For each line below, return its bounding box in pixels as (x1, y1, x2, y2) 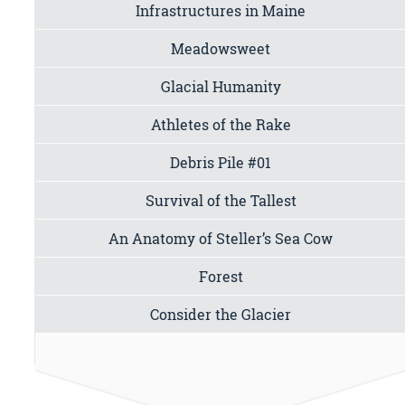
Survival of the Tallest (145, 190, 297, 210)
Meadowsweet (171, 38, 271, 58)
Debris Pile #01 (170, 152, 272, 172)
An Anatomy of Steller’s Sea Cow (108, 228, 334, 248)
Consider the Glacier (150, 304, 292, 324)
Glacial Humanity (160, 76, 281, 96)
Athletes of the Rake (150, 114, 291, 134)
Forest (198, 266, 243, 286)
